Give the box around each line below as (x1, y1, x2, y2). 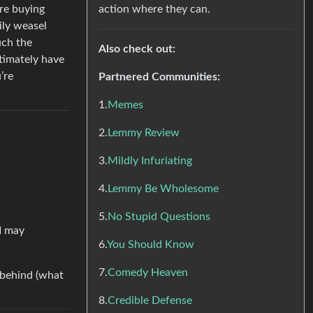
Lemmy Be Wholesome (108, 182, 219, 194)
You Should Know (107, 238, 194, 250)
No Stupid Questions (108, 210, 210, 222)
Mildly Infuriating (108, 154, 192, 166)
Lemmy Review (108, 126, 180, 138)
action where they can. (99, 3, 210, 15)
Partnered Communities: (99, 71, 220, 82)
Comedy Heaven (108, 266, 188, 278)
